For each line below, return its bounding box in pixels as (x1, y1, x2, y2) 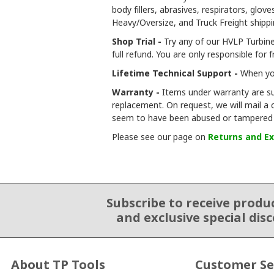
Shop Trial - (112, 35, 161, 47)
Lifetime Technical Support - (112, 67, 240, 79)
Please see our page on (112, 131, 208, 143)
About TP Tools (11, 256, 105, 273)
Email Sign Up (9, 195, 62, 207)
